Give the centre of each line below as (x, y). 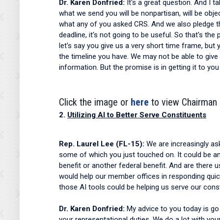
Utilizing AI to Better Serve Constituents (137, 115)
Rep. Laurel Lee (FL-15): (103, 144)
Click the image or (94, 102)
